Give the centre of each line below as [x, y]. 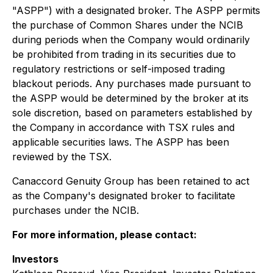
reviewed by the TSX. [62, 157]
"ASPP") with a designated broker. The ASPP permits [136, 10]
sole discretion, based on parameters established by [132, 113]
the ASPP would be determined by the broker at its [130, 98]
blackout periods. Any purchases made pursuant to [132, 83]
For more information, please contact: [105, 235]
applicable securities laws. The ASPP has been [121, 142]
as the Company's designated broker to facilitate [124, 196]
